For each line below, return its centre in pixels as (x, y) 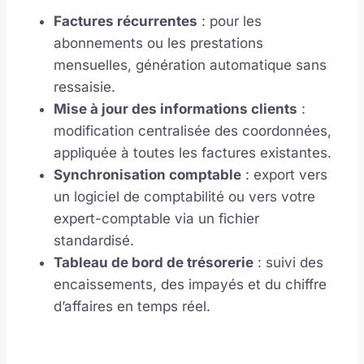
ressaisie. (84, 87)
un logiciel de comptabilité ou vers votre (184, 196)
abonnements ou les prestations (158, 43)
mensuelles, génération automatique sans (190, 65)
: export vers (284, 174)
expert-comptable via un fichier (156, 218)
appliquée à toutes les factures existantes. (193, 152)
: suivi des (288, 262)
